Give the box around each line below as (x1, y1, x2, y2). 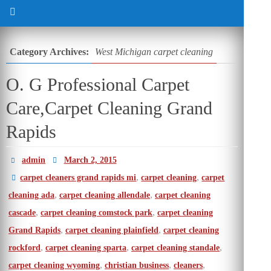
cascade (8, 208, 36, 217)
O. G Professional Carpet (6, 74, 189, 94)
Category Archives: (10, 47, 91, 57)
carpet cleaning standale (131, 243, 220, 252)
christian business (105, 261, 169, 270)
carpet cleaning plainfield (65, 226, 158, 235)
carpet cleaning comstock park (41, 208, 152, 217)
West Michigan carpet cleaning (95, 47, 213, 57)
